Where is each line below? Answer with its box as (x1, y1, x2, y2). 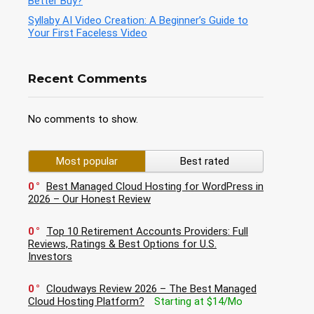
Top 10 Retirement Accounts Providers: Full (46, 225, 248, 238)
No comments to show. (28, 113, 138, 126)
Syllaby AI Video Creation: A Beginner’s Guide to (28, 14, 248, 27)
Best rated (179, 155, 229, 168)
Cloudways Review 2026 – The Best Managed (46, 282, 257, 296)
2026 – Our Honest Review (28, 193, 151, 206)
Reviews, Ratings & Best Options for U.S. (28, 238, 217, 251)
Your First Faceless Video (28, 27, 147, 40)
